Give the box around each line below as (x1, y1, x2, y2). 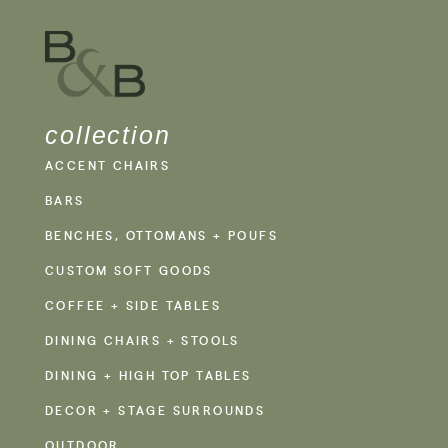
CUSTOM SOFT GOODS (45, 262, 213, 279)
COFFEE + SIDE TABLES (45, 297, 221, 314)
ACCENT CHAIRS (45, 157, 171, 174)
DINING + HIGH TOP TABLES (45, 367, 252, 384)
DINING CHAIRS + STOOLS (45, 332, 240, 349)
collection (45, 121, 171, 150)
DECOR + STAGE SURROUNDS (45, 402, 266, 419)
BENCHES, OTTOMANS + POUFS (45, 227, 279, 244)
